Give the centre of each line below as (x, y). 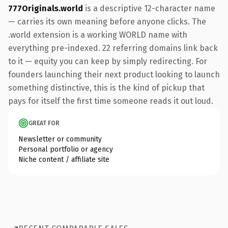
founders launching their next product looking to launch (114, 74)
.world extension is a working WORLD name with (98, 35)
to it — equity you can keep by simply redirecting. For (108, 61)
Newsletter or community (60, 139)
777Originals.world (46, 8)
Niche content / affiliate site (64, 159)
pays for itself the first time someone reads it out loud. (111, 101)
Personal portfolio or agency (66, 149)
